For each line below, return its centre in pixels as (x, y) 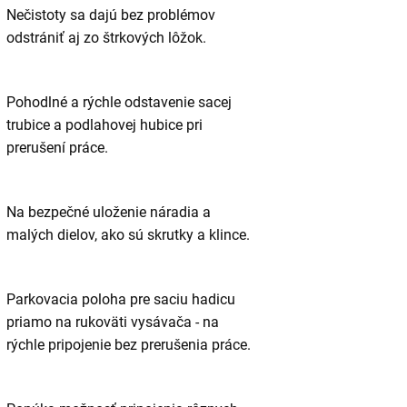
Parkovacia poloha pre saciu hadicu (120, 300)
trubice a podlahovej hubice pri (104, 125)
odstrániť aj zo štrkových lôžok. (106, 38)
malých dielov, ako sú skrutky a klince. (128, 235)
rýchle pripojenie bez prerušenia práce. (128, 345)
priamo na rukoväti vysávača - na (112, 323)
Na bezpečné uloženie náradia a (108, 213)
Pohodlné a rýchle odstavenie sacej (119, 103)
